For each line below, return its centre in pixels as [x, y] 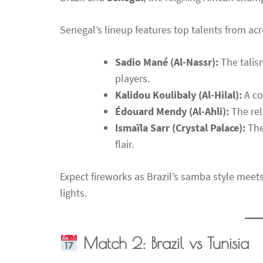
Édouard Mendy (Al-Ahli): [172, 112]
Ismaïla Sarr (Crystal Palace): [180, 128]
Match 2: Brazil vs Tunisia [166, 243]
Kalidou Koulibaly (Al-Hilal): [178, 95]
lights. [73, 193]
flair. [124, 144]
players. [132, 79]
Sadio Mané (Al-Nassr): [167, 62]
